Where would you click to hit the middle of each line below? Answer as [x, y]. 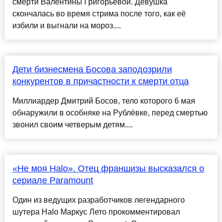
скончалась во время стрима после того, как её [99, 14]
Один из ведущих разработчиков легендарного [98, 200]
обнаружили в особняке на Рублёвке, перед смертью [110, 113]
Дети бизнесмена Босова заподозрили [92, 70]
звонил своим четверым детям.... [72, 125]
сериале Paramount [53, 181]
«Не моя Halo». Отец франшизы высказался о [108, 169]
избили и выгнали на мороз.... [66, 26]
